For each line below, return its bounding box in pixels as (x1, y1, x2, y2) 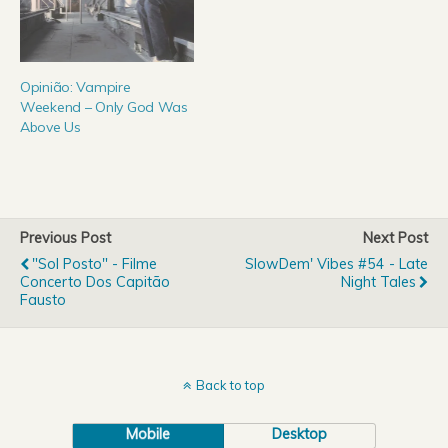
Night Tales (341, 272, 416, 291)
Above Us (20, 117, 81, 136)
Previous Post (20, 228, 111, 247)
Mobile (126, 424, 171, 443)
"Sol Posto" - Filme (32, 254, 157, 273)
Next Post (363, 228, 428, 247)
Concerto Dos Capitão (20, 272, 170, 291)
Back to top (196, 376, 265, 393)
